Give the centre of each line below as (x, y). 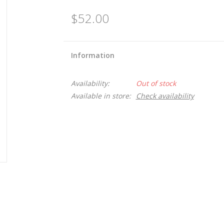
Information (92, 55)
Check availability (165, 96)
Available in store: (101, 96)
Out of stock (156, 83)
